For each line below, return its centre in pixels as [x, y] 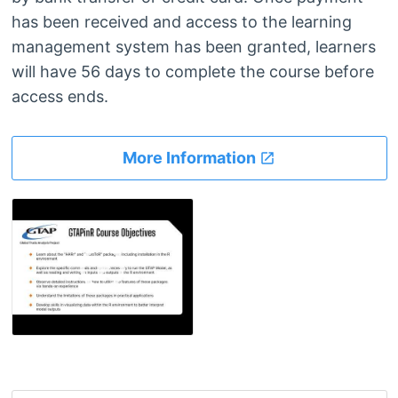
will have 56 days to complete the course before [192, 72]
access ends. [60, 97]
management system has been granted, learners [193, 47]
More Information [191, 158]
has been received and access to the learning [181, 22]
